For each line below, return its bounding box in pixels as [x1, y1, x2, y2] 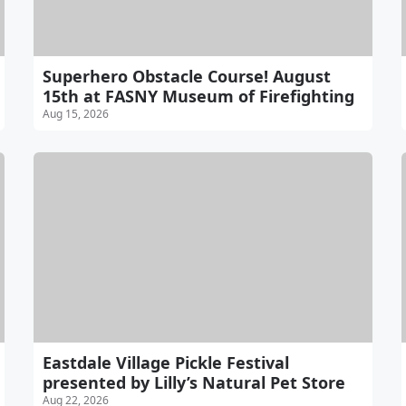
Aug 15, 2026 [43, 105, 110, 121]
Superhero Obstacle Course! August [43, 64, 332, 87]
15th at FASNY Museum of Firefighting [43, 84, 355, 107]
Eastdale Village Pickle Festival [43, 351, 290, 373]
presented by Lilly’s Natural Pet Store [43, 371, 346, 393]
